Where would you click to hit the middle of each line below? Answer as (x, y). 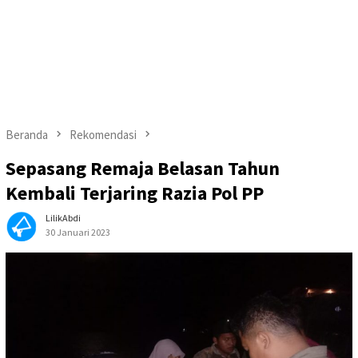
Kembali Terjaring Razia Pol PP (135, 193)
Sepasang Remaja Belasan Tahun (143, 169)
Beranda (27, 135)
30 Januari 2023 (78, 233)
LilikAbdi (63, 218)
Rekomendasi (103, 135)
